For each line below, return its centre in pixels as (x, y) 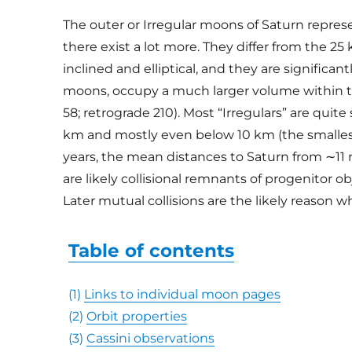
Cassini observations (151, 338)
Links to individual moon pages (183, 294)
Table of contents (152, 251)
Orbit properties (137, 316)
